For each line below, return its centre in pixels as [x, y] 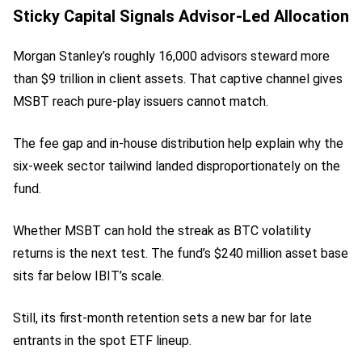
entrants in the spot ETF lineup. [102, 340]
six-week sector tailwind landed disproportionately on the [177, 166]
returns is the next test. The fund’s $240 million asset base [181, 253]
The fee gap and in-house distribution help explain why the [178, 143]
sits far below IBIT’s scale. [88, 276]
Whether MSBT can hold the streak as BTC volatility [162, 230]
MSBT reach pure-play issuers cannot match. [141, 101]
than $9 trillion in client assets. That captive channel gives [178, 78]
